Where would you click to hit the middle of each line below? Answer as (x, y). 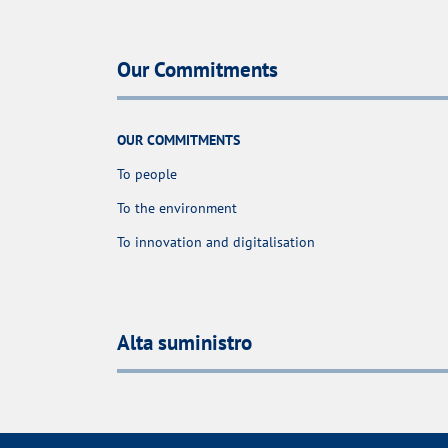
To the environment (177, 208)
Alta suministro (184, 343)
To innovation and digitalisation (216, 242)
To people (147, 174)
